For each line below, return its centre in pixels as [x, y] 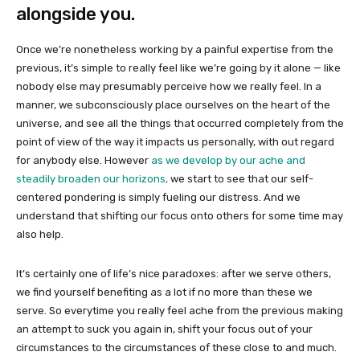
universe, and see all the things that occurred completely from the [180, 123]
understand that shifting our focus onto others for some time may [180, 215]
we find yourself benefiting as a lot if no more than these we [164, 292]
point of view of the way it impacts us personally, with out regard [175, 141]
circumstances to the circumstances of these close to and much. [176, 347]
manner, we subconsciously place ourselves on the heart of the [173, 104]
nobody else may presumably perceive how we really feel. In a [169, 86]
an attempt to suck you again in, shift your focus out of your [164, 329]
